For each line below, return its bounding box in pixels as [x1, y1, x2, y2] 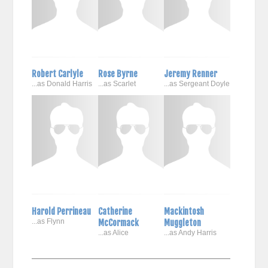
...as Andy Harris [164, 228, 217, 237]
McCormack [98, 217, 139, 229]
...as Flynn [31, 217, 65, 226]
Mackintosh [164, 205, 205, 217]
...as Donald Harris [31, 79, 92, 88]
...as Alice [98, 228, 129, 237]
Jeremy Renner [164, 68, 218, 80]
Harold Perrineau [31, 205, 91, 217]
